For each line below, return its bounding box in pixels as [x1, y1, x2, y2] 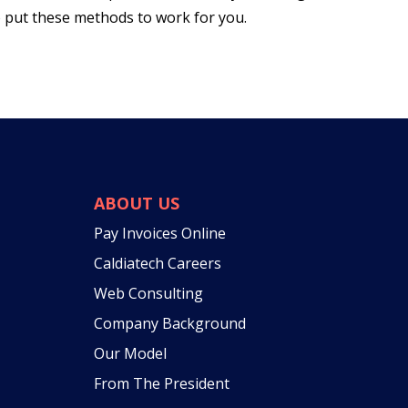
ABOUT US [94, 192, 180, 215]
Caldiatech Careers [94, 253, 222, 274]
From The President [94, 373, 230, 394]
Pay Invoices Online [94, 223, 227, 244]
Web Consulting [94, 283, 204, 304]
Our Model [94, 343, 168, 364]
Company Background [94, 313, 247, 334]
